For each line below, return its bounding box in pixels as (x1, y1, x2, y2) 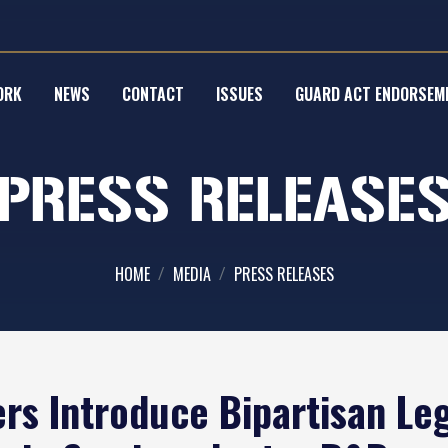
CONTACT (122, 82, 184, 106)
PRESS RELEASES (233, 262, 334, 286)
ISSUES (216, 82, 263, 106)
